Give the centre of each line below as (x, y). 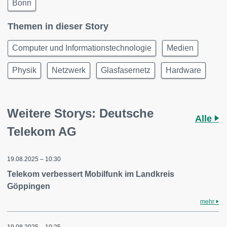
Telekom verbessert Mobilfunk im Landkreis (91, 174)
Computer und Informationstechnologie (82, 48)
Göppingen (29, 186)
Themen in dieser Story (58, 26)
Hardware (183, 70)
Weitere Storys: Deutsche (80, 113)
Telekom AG (42, 131)
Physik (24, 70)
